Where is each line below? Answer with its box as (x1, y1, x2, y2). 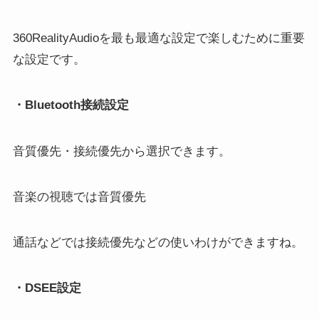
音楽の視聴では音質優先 (12, 189, 146, 204)
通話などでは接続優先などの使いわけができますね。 (12, 235, 303, 249)
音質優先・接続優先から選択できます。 (12, 144, 231, 158)
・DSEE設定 (12, 281, 81, 295)
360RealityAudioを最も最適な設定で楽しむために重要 (12, 31, 305, 46)
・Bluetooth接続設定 (12, 98, 129, 113)
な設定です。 (12, 53, 85, 67)
